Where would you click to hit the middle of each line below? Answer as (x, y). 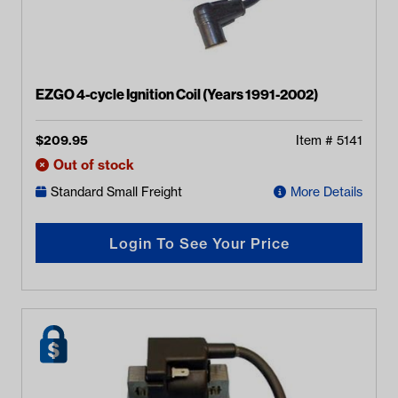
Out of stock (94, 164)
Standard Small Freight (116, 191)
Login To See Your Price (199, 243)
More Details (326, 191)
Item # (316, 141)
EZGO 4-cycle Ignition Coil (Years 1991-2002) (177, 94)
